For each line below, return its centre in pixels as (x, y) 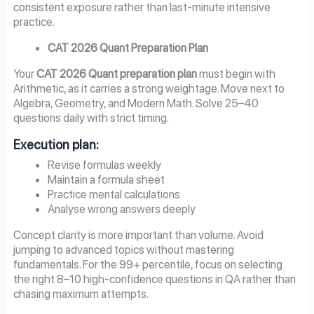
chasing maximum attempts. (81, 294)
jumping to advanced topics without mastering (123, 250)
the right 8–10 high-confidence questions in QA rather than (154, 279)
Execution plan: (56, 144)
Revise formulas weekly (105, 165)
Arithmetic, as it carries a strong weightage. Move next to (149, 89)
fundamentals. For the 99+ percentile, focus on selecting (148, 265)
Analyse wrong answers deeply (122, 209)
